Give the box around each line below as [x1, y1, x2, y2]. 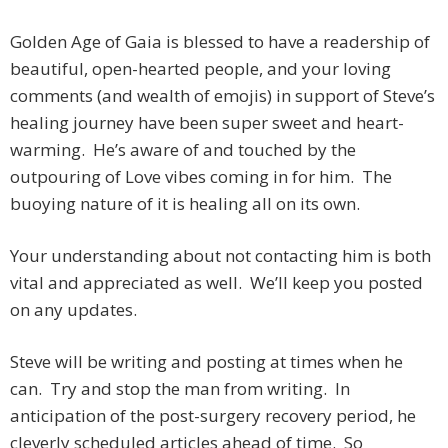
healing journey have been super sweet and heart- [10, 111, 404, 135]
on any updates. [10, 298, 137, 322]
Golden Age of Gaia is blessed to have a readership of [10, 30, 430, 54]
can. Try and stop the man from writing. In [10, 377, 350, 401]
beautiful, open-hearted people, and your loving [10, 57, 391, 81]
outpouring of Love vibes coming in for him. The [10, 165, 392, 189]
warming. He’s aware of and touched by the [10, 138, 356, 162]
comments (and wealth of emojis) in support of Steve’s [10, 84, 435, 108]
